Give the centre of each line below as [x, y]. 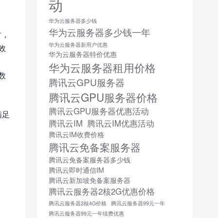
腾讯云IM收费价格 [76, 135]
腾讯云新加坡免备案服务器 [90, 180]
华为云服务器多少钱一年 [100, 32]
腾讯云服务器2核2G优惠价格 [102, 191]
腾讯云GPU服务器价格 [103, 97]
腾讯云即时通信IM [76, 170]
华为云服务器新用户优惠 [78, 45]
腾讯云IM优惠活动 [121, 123]
